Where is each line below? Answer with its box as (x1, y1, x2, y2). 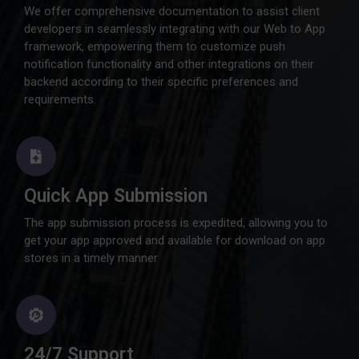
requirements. (24, 92, 96, 107)
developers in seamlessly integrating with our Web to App (24, 22, 325, 36)
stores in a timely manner (24, 251, 158, 265)
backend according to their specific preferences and (24, 75, 298, 89)
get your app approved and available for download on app (24, 233, 325, 248)
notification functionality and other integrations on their (24, 57, 314, 71)
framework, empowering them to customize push (24, 39, 285, 54)
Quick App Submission (24, 185, 208, 207)
